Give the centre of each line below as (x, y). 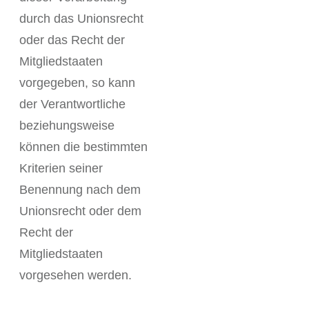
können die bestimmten (83, 147)
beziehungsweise (67, 126)
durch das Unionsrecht (81, 19)
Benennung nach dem (80, 190)
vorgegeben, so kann (77, 83)
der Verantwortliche (72, 104)
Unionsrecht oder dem (80, 211)
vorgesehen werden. (76, 275)
